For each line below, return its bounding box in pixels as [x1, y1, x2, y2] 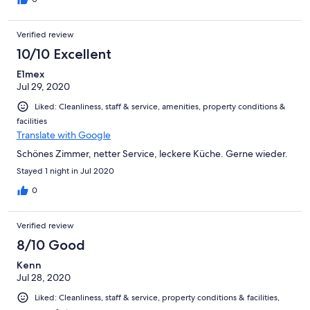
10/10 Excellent [17, 45, 111, 62]
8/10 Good [17, 236, 85, 253]
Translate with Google [17, 128, 111, 141]
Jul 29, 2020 [17, 80, 70, 93]
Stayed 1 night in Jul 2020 [17, 165, 114, 176]
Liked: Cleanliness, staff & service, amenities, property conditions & [35, 100, 286, 112]
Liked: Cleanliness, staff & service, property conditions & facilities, [35, 291, 280, 303]
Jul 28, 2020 [17, 271, 71, 284]
